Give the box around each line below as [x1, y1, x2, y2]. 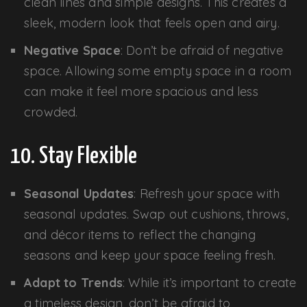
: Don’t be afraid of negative [120, 42, 284, 58]
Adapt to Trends [24, 274, 123, 291]
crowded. [24, 103, 78, 120]
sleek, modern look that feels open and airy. [24, 14, 280, 31]
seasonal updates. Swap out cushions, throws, [24, 206, 288, 222]
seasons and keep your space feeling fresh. [24, 247, 276, 263]
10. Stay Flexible [10, 145, 138, 168]
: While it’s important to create [123, 274, 297, 291]
